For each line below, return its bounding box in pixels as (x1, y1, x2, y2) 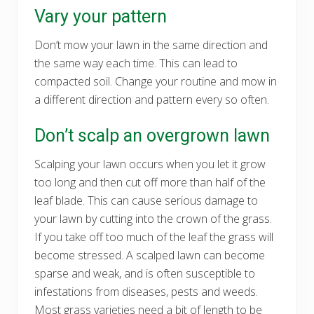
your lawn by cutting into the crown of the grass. (34, 210, 272, 226)
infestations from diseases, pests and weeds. (34, 283, 258, 299)
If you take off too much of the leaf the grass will (34, 228, 273, 245)
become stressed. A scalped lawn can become (34, 247, 265, 263)
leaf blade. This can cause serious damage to (34, 192, 258, 208)
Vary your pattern (34, 6, 167, 27)
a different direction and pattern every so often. (34, 91, 269, 107)
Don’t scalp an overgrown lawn (34, 125, 270, 146)
